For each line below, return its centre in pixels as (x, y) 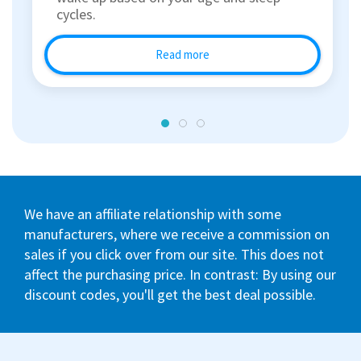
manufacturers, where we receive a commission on (177, 234)
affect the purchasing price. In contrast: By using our (180, 275)
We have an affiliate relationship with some (153, 214)
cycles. (76, 15)
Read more (183, 55)
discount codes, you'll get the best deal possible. (170, 295)
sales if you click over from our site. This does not (174, 255)
